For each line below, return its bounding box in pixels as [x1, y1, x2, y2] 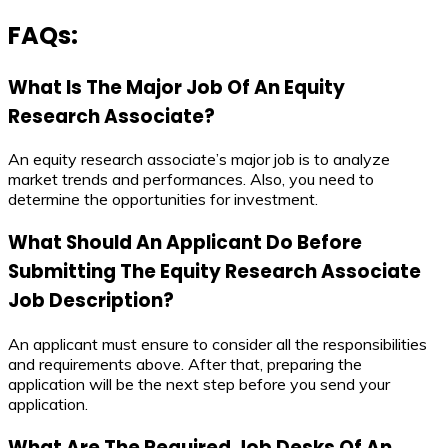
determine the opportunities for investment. [8, 189, 318, 210]
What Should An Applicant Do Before [8, 229, 362, 257]
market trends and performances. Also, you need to [8, 169, 374, 190]
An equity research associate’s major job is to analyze [8, 149, 390, 170]
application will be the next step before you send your [8, 373, 390, 394]
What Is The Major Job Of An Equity [8, 73, 345, 101]
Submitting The [8, 258, 160, 286]
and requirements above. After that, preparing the [8, 353, 362, 374]
